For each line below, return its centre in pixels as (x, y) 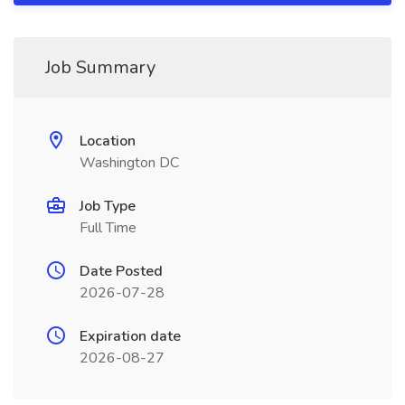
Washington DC (129, 163)
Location (108, 141)
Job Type (108, 206)
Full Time (108, 228)
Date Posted (121, 271)
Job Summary (100, 67)
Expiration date (130, 336)
